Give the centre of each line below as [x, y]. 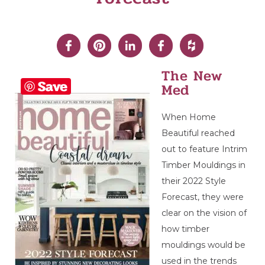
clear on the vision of [204, 213]
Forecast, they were [203, 197]
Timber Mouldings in [203, 165]
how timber [185, 229]
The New [192, 76]
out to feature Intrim [204, 149]
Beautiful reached [198, 133]
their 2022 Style [194, 181]
